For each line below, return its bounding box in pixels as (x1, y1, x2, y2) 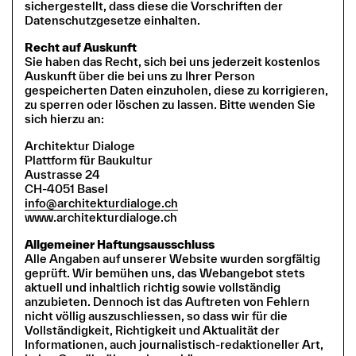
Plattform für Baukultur (25, 153, 153, 167)
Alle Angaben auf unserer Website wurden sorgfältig (25, 251, 320, 265)
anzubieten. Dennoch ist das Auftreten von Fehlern (25, 294, 310, 308)
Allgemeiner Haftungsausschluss (25, 237, 215, 251)
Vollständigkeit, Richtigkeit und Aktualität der (25, 323, 280, 337)
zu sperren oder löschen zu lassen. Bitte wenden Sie (25, 97, 315, 111)
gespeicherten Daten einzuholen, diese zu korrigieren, (25, 83, 328, 97)
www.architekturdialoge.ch (25, 210, 177, 224)
